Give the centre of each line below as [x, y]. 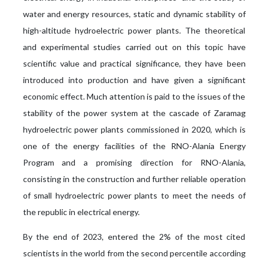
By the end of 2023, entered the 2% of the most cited [134, 237]
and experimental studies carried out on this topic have [134, 47]
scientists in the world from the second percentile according [134, 253]
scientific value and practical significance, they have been [134, 64]
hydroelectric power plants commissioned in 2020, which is [134, 130]
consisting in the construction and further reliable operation [134, 179]
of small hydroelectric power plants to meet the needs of [134, 196]
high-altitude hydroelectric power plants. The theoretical [134, 31]
